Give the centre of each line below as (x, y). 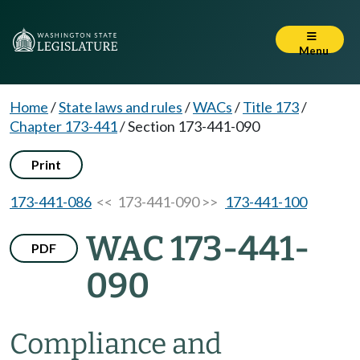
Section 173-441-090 (194, 126)
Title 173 (271, 107)
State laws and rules (121, 107)
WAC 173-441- (198, 249)
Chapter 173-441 (63, 126)
